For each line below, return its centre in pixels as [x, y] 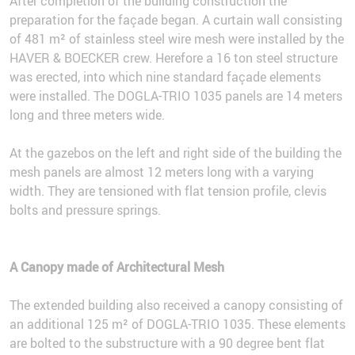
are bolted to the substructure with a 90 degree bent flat [167, 344]
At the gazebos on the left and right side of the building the [176, 153]
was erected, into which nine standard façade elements [165, 77]
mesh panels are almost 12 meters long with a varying [162, 172]
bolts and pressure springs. [85, 210]
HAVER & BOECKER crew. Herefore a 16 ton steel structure [174, 58]
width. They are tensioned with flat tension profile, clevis [168, 191]
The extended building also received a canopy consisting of [176, 305]
